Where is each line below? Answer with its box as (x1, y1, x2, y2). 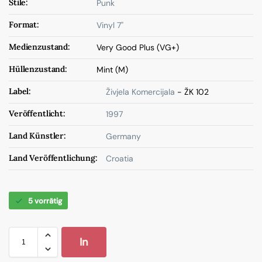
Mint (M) (96, 64, 128, 75)
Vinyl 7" (96, 20, 123, 30)
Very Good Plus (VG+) (96, 42, 179, 53)
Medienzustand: (9, 42, 71, 52)
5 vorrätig (28, 196, 62, 206)
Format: (9, 19, 40, 30)
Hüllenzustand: (9, 64, 68, 74)
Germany (106, 131, 141, 142)
